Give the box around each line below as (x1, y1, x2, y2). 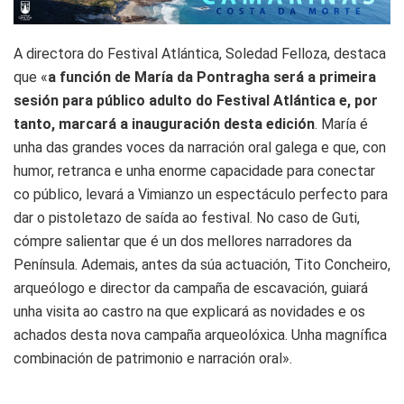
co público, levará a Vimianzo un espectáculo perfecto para (14, 185, 388, 203)
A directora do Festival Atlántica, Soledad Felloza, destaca (14, 44, 386, 62)
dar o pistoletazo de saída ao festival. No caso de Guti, (14, 208, 360, 226)
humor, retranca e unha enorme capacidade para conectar (14, 161, 375, 179)
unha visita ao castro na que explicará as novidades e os (14, 302, 365, 320)
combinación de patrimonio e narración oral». (14, 349, 292, 367)
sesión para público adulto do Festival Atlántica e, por (14, 91, 378, 109)
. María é (315, 115, 368, 133)
